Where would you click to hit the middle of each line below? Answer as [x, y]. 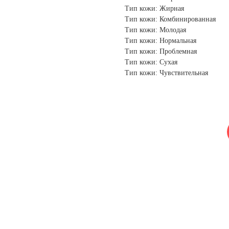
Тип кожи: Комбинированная [170, 19]
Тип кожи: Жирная [154, 9]
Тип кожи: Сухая [151, 62]
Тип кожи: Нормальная [161, 41]
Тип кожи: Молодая [155, 30]
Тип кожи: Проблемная [161, 52]
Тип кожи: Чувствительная [166, 73]
